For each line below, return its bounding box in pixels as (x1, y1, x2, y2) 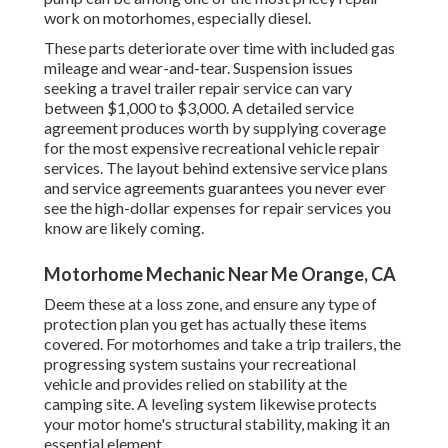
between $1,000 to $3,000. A (44, 98, 246, 118)
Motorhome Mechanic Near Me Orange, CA (44, 263, 396, 286)
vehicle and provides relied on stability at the (44, 374, 347, 394)
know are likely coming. (44, 218, 204, 238)
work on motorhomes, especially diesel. (44, 8, 311, 28)
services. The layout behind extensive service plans (44, 158, 388, 178)
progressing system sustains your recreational (44, 354, 356, 374)
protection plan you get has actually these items (44, 314, 367, 334)
